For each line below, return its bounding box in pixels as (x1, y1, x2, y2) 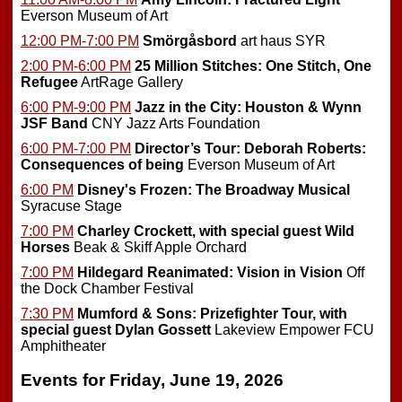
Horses (21, 239, 70, 255)
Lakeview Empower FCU (211, 321, 374, 337)
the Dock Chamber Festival (21, 280, 194, 296)
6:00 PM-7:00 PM (21, 140, 131, 156)
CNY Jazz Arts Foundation (88, 115, 260, 131)
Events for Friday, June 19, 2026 (21, 371, 284, 390)
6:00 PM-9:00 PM (21, 99, 131, 115)
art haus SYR (237, 32, 326, 48)
